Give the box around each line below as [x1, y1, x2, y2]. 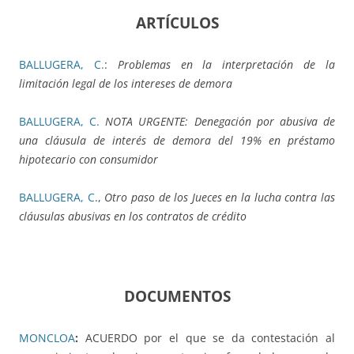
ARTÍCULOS [135, 13, 219, 33]
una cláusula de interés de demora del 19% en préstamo [19, 133, 335, 149]
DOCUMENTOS [123, 286, 231, 307]
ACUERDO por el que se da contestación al [85, 330, 335, 346]
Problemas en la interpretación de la [117, 57, 336, 73]
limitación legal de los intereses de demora [19, 76, 232, 92]
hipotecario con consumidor [19, 152, 158, 168]
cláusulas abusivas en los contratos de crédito [19, 209, 247, 224]
